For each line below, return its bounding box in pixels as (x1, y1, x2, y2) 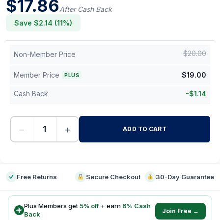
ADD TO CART (123, 125, 166, 133)
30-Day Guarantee (155, 173, 214, 181)
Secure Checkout (86, 173, 141, 181)
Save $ (14, 19, 39, 27)
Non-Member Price (14, 50, 76, 58)
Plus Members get (24, 202, 80, 210)
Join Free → (162, 207, 199, 215)
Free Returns (17, 173, 57, 181)
